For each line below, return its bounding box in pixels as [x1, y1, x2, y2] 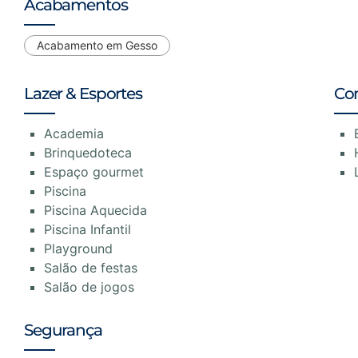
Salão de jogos [44, 278, 134, 295]
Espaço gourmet [44, 163, 144, 180]
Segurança [24, 320, 102, 340]
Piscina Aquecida [44, 201, 147, 218]
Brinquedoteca [44, 144, 132, 161]
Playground [44, 240, 113, 257]
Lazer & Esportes [24, 83, 142, 103]
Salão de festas [44, 259, 137, 276]
